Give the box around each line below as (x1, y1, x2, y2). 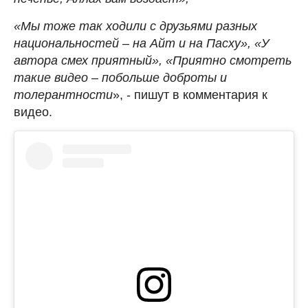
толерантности (14, 87, 113, 102)
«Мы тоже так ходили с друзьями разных (14, 19, 257, 33)
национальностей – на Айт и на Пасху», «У (14, 36, 269, 50)
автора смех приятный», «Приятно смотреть (14, 53, 291, 67)
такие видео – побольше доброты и (14, 70, 227, 85)
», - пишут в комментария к (113, 87, 267, 102)
